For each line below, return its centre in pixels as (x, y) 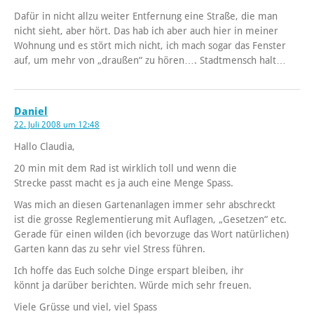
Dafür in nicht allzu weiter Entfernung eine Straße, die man (146, 16)
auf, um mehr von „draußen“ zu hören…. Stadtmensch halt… (150, 61)
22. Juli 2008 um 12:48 (57, 125)
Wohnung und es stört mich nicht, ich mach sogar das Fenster (150, 46)
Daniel (31, 112)
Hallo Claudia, (45, 147)
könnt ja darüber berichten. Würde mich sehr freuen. (133, 286)
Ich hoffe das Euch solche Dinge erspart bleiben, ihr (129, 271)
